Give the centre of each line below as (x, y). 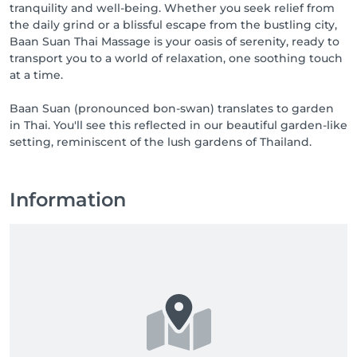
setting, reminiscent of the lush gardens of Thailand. (161, 142)
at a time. (36, 75)
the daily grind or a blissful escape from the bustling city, (173, 25)
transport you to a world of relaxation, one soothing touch (176, 58)
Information (68, 200)
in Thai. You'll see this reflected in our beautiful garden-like (178, 125)
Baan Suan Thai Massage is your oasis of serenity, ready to (175, 41)
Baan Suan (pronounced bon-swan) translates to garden (172, 108)
